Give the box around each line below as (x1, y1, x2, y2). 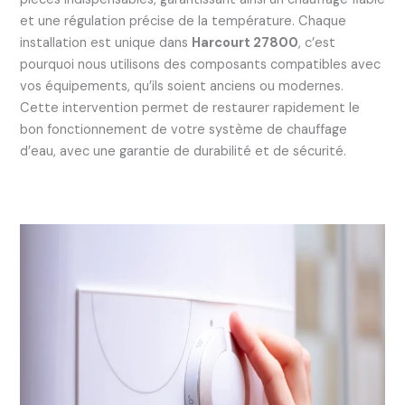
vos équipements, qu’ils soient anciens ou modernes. (19, 77, 344, 95)
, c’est (297, 33, 335, 52)
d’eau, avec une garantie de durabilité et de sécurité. (19, 142, 346, 160)
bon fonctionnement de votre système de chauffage (19, 120, 347, 138)
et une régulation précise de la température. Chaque (19, 12, 346, 30)
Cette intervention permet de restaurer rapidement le (19, 99, 360, 117)
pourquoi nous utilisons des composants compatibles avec (19, 55, 381, 73)
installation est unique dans (19, 33, 192, 52)
